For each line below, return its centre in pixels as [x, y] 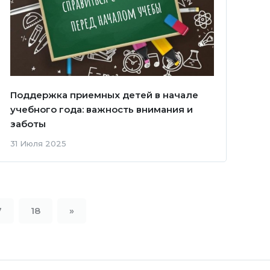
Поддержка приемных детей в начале [104, 95]
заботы [28, 124]
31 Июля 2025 [38, 144]
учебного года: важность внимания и [101, 110]
